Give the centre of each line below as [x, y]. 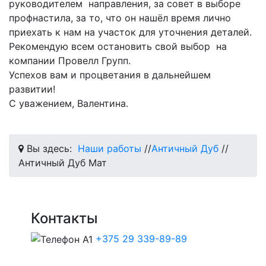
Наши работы [110, 148]
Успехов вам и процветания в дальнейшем [110, 75]
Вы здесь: [51, 148]
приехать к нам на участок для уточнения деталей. [130, 32]
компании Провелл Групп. [70, 60]
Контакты [65, 218]
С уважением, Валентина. [69, 103]
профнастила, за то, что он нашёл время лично [120, 18]
